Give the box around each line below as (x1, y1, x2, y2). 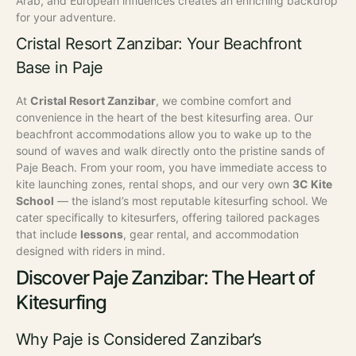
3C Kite (292, 177, 332, 192)
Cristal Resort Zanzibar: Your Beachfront (16, 34, 302, 54)
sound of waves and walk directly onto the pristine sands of (16, 144, 325, 158)
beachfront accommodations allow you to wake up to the (16, 127, 311, 141)
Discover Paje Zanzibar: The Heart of (16, 266, 315, 290)
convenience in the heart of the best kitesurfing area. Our (16, 110, 313, 125)
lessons (80, 227, 123, 242)
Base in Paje (16, 58, 103, 78)
